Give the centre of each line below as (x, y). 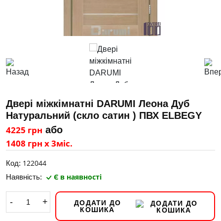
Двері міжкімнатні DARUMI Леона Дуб (98, 104)
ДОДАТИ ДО (97, 203)
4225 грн (24, 130)
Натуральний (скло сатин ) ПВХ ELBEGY (104, 115)
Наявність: (25, 177)
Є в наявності (78, 177)
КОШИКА (97, 210)
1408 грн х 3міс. (39, 143)
